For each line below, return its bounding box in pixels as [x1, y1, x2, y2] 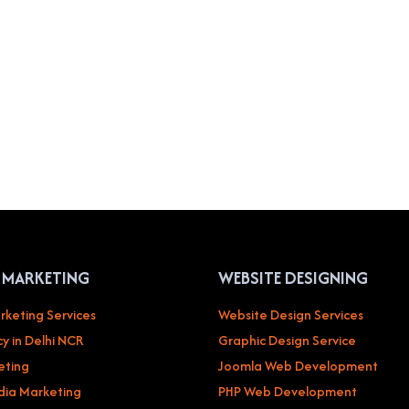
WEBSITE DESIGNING [218, 265, 368, 290]
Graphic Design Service [218, 330, 356, 350]
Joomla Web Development [218, 355, 378, 375]
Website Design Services [218, 304, 363, 324]
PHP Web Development [218, 382, 357, 402]
